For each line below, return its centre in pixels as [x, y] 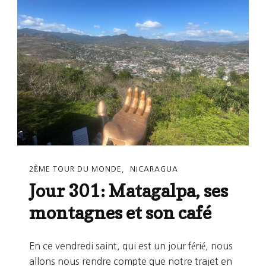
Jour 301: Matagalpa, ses [129, 191]
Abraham [106, 11]
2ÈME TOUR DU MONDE [75, 169]
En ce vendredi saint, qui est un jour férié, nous [131, 246]
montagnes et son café [120, 213]
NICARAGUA [154, 169]
